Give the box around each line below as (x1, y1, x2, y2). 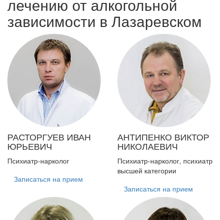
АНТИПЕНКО (117, 130, 174, 143)
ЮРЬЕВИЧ (7, 139, 52, 152)
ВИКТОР (174, 130, 209, 143)
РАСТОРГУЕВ (7, 130, 67, 143)
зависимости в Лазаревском (7, 10, 202, 31)
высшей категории (117, 165, 176, 175)
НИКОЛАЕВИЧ (117, 139, 178, 152)
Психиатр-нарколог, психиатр (117, 156, 213, 165)
